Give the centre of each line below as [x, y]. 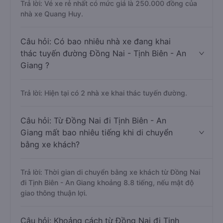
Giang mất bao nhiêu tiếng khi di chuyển [97, 132]
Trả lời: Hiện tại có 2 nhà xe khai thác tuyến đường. [104, 93]
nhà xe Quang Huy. [52, 14]
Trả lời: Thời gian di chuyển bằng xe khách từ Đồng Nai [110, 172]
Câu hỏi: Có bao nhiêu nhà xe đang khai [96, 41]
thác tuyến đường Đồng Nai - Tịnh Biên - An [103, 53]
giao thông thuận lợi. [54, 193]
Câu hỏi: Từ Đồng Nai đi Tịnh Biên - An [93, 120]
